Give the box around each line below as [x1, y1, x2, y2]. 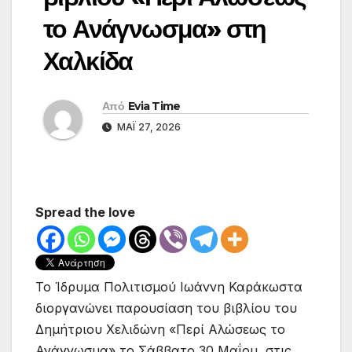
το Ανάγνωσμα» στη [43, 13, 266, 45]
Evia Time [127, 99, 181, 114]
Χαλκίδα [43, 46, 133, 77]
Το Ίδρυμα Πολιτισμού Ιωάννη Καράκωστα [35, 279, 302, 295]
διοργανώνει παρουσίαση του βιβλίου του [35, 300, 297, 317]
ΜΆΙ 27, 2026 [115, 121, 181, 134]
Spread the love [35, 204, 135, 221]
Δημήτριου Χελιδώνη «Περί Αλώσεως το [35, 321, 285, 338]
